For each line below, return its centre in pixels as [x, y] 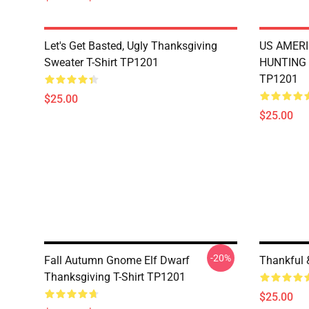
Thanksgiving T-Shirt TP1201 [115, 277]
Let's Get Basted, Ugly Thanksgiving [131, 46]
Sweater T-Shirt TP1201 [101, 62]
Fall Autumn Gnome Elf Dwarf [117, 260]
